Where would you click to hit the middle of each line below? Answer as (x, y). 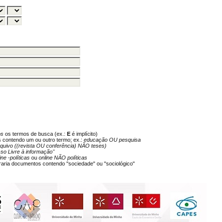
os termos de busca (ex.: (35, 134)
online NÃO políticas (63, 158)
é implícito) (84, 134)
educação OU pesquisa (112, 140)
